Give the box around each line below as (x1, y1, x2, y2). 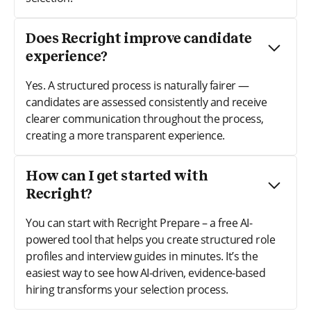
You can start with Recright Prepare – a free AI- (26, 215, 252, 230)
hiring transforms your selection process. (26, 281, 228, 297)
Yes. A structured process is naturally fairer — (26, 77, 249, 93)
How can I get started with (26, 169, 208, 183)
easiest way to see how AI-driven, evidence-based (26, 264, 265, 280)
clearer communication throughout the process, (26, 110, 264, 126)
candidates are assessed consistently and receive (26, 94, 267, 110)
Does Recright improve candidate (26, 31, 252, 46)
